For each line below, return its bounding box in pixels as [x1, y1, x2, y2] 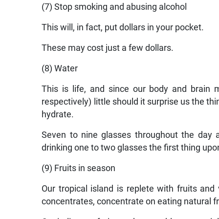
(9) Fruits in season [42, 163, 116, 174]
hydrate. [42, 109, 74, 120]
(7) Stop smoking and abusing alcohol [42, 2, 187, 12]
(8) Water [42, 64, 78, 74]
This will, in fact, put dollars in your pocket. [42, 22, 204, 33]
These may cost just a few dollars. [42, 43, 174, 53]
